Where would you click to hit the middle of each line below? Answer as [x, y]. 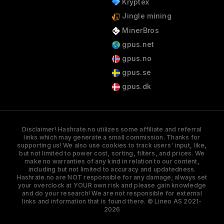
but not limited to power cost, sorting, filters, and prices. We [112, 153]
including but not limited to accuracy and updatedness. [112, 169]
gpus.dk [135, 86]
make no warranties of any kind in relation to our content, [112, 161]
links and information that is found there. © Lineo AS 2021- [112, 201]
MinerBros [139, 30]
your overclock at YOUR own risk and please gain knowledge [112, 185]
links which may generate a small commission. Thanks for [112, 137]
